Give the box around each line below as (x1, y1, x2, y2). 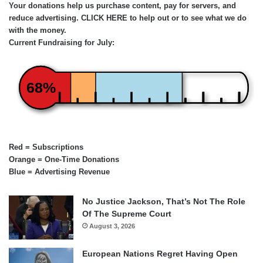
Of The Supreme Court (82, 208, 171, 218)
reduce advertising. (9, 13, 81, 22)
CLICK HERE (81, 13, 127, 22)
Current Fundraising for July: (9, 38, 114, 47)
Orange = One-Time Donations (9, 154, 119, 164)
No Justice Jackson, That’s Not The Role (82, 196, 245, 206)
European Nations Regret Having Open (82, 248, 238, 258)
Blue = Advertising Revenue (9, 167, 110, 176)
